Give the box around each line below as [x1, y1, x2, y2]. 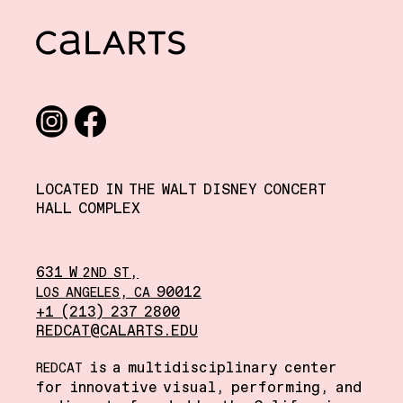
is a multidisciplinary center [83, 358, 337, 379]
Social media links [36, 105, 156, 125]
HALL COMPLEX [36, 199, 140, 219]
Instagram [36, 137, 105, 157]
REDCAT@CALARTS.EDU [36, 321, 198, 342]
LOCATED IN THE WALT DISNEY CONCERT [36, 180, 327, 201]
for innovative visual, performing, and [36, 378, 362, 399]
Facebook [75, 137, 139, 157]
